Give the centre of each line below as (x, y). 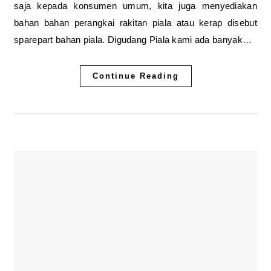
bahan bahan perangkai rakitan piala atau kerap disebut (135, 23)
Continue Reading (135, 76)
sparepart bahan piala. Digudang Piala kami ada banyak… (133, 40)
